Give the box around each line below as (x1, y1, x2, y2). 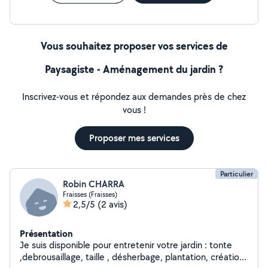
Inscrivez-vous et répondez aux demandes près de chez (22, 90, 246, 103)
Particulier (220, 169, 253, 179)
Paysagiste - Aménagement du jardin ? (45, 62, 223, 77)
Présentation (20, 227, 73, 240)
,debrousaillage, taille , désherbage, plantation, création (20, 251, 244, 263)
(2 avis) (98, 198, 127, 211)
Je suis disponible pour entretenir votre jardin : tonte (20, 239, 232, 251)
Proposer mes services (89, 132, 179, 144)
